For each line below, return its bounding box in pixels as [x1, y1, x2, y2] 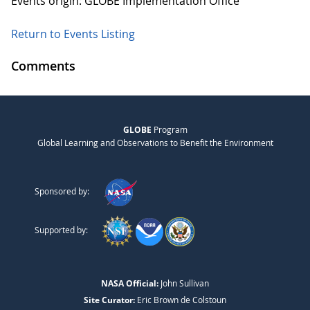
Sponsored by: [35, 185, 89, 197]
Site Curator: [84, 294, 135, 307]
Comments [11, 57, 75, 75]
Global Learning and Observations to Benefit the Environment [37, 137, 273, 149]
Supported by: [35, 224, 88, 236]
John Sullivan [158, 277, 209, 289]
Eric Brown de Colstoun [135, 294, 226, 306]
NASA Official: [101, 277, 158, 290]
